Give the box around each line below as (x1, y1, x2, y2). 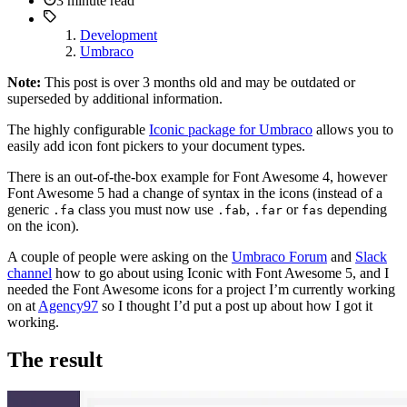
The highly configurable (7, 121, 149, 137)
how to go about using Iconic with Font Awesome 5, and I (52, 264, 389, 281)
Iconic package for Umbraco (149, 121, 313, 137)
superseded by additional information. (7, 90, 223, 106)
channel (7, 264, 52, 281)
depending (323, 201, 387, 217)
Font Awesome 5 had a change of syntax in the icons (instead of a (7, 184, 382, 201)
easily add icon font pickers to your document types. (7, 137, 305, 154)
